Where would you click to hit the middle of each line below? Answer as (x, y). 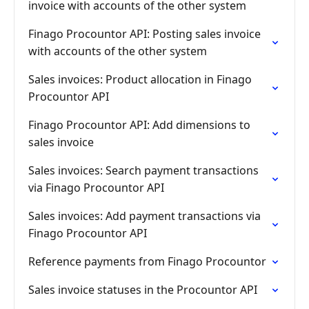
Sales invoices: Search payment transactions (143, 170)
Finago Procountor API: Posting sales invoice (144, 34)
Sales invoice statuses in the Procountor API (143, 290)
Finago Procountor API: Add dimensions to (139, 125)
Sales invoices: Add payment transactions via (144, 216)
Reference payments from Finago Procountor (147, 261)
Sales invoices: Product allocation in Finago (140, 79)
